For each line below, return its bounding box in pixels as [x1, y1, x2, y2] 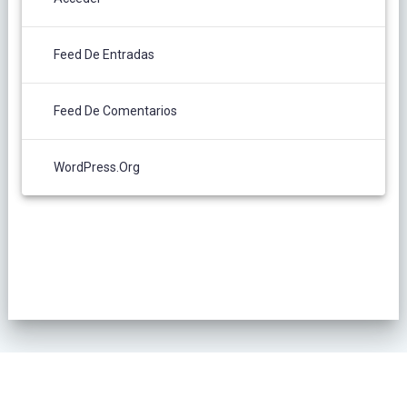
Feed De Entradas [53, 47, 154, 63]
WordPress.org [53, 160, 140, 175]
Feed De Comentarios [53, 104, 177, 119]
